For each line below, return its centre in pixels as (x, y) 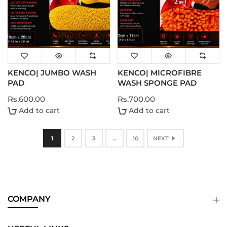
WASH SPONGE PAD (157, 83)
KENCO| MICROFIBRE (159, 73)
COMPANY (29, 199)
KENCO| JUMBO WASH (52, 73)
